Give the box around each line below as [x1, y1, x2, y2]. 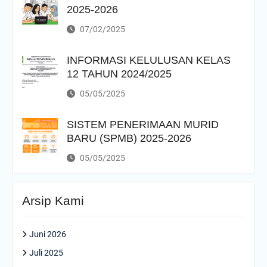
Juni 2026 [29, 229, 66, 240]
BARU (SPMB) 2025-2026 [66, 132, 191, 145]
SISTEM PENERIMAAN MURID [66, 119, 219, 131]
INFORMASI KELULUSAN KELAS [66, 54, 231, 67]
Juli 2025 [29, 248, 63, 258]
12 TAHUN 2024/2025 [66, 68, 172, 80]
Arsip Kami [21, 194, 84, 208]
